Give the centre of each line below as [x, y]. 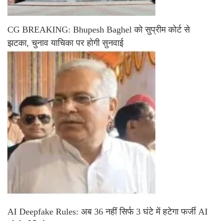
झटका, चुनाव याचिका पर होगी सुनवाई [65, 43]
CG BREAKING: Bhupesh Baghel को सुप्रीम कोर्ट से [99, 30]
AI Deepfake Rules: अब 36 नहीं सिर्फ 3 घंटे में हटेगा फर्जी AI [108, 212]
